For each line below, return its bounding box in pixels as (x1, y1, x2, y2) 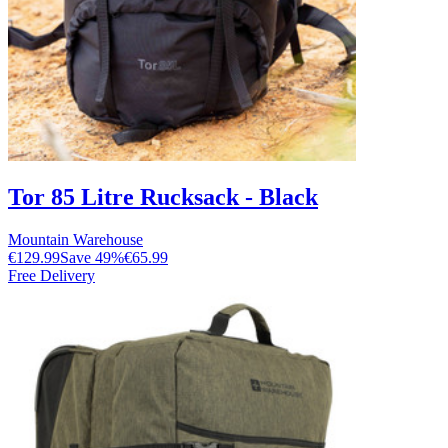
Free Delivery (8, 267, 95, 285)
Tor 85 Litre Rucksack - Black (8, 184, 318, 211)
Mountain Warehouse (8, 231, 143, 249)
